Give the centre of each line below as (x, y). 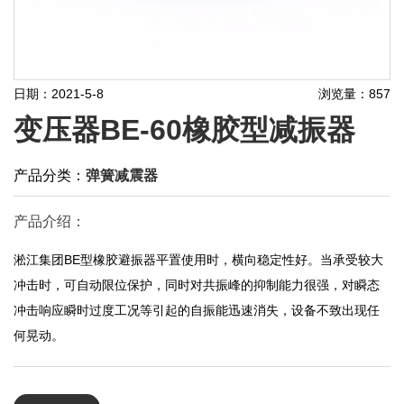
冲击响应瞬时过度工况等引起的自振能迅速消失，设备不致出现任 (197, 310)
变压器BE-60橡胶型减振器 (184, 129)
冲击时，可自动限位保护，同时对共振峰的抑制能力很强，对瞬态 (197, 285)
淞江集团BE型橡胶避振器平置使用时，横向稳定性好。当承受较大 (198, 259)
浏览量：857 (354, 93)
